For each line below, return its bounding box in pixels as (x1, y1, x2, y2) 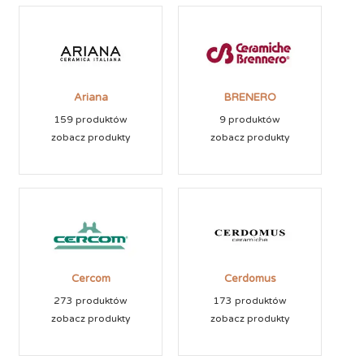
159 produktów (54, 113, 128, 125)
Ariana (73, 90, 108, 104)
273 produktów (54, 294, 128, 306)
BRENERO (223, 90, 276, 104)
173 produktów (213, 294, 287, 306)
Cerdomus (223, 271, 276, 285)
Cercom (71, 271, 110, 285)
